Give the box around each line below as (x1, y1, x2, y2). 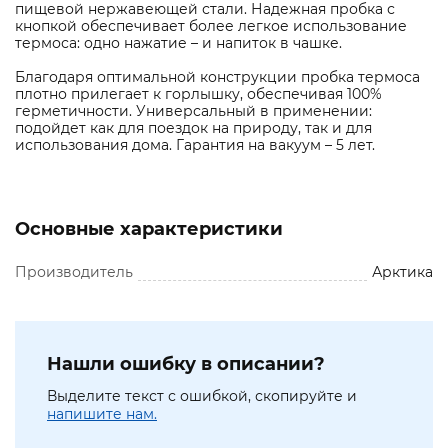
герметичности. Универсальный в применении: (15, 102, 372, 121)
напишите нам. (47, 405, 157, 424)
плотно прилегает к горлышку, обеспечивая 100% (15, 85, 382, 104)
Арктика (372, 263, 433, 282)
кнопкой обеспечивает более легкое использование (15, 17, 407, 36)
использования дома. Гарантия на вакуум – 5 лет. (15, 136, 375, 155)
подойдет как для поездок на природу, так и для (15, 119, 372, 138)
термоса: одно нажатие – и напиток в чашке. (15, 34, 342, 53)
